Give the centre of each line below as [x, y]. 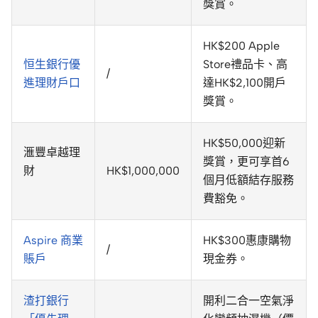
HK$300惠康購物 [247, 241]
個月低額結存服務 [248, 180]
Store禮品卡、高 [245, 65]
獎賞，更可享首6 [246, 162]
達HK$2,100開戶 [245, 83]
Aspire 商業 [53, 241]
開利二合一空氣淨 [248, 301]
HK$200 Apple [241, 46]
